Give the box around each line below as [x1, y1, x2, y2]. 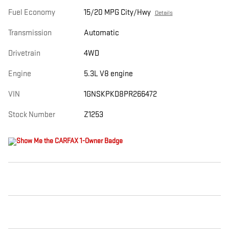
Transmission [8, 28, 52, 38]
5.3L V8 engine [83, 68, 133, 79]
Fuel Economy [8, 7, 55, 17]
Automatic [83, 28, 119, 38]
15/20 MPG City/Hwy [83, 7, 151, 17]
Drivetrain [8, 48, 40, 58]
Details [154, 8, 173, 17]
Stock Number [8, 109, 55, 120]
